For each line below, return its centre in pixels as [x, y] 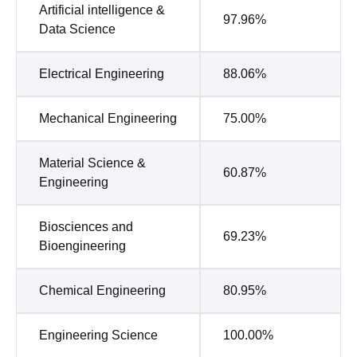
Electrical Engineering [102, 73]
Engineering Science [98, 335]
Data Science [77, 29]
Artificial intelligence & [102, 10]
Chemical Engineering [102, 290]
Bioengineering [82, 245]
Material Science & [92, 163]
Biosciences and [86, 226]
